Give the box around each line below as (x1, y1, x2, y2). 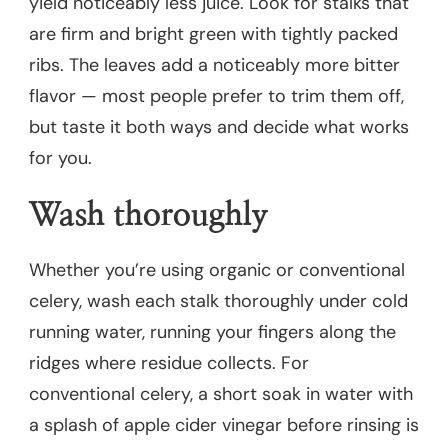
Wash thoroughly (29, 198, 268, 231)
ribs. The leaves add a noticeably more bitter (29, 52, 400, 77)
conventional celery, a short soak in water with (29, 382, 413, 407)
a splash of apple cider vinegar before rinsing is (29, 413, 419, 438)
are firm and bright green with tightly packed (29, 21, 398, 46)
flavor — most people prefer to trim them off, (29, 83, 404, 108)
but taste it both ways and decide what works (29, 114, 409, 139)
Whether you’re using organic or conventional (29, 258, 405, 283)
